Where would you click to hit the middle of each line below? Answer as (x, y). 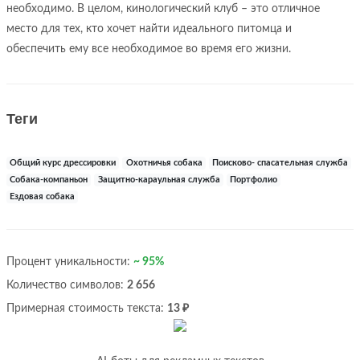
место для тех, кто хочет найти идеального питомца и (149, 29)
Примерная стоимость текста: (87, 309)
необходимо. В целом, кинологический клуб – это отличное (163, 9)
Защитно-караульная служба (159, 180)
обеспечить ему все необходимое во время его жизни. (149, 49)
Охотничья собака (164, 163)
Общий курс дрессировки (63, 163)
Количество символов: (67, 285)
